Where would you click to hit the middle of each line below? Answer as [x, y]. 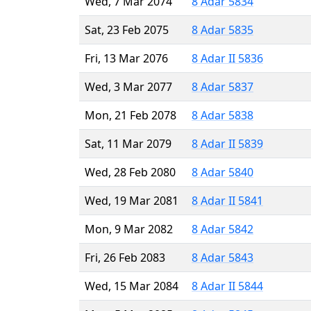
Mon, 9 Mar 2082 [129, 229]
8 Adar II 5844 [227, 286]
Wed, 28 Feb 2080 [130, 172]
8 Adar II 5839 [227, 143]
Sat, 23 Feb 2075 [127, 30]
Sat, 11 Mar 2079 [128, 143]
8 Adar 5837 [222, 86]
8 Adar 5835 [222, 30]
